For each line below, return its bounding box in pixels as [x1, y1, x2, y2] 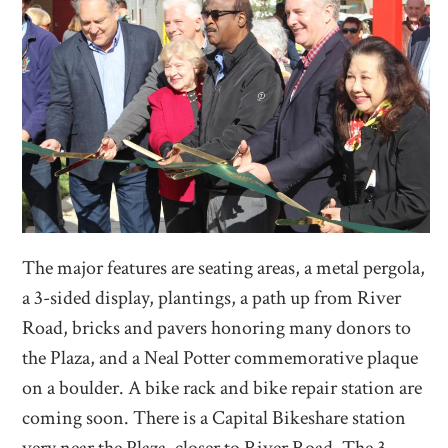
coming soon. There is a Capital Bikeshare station [22, 404, 407, 431]
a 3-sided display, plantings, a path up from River [22, 284, 402, 311]
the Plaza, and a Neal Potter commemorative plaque [22, 344, 419, 371]
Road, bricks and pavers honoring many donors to [22, 314, 412, 341]
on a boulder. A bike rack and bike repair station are [22, 374, 423, 401]
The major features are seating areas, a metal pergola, [22, 254, 426, 281]
